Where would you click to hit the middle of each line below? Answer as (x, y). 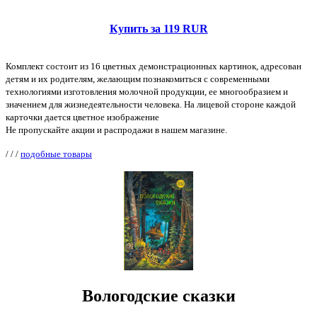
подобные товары (56, 154)
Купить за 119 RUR (158, 28)
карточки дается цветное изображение (82, 117)
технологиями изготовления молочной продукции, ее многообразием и (147, 91)
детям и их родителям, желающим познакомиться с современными (138, 79)
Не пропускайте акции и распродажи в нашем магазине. (116, 129)
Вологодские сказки (158, 296)
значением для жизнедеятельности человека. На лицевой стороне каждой (151, 104)
